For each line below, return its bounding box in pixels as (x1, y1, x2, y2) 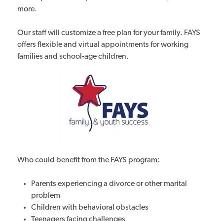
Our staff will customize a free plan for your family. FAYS (17, 29, 200, 37)
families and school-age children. (17, 53, 129, 61)
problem (31, 192, 60, 200)
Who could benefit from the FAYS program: (17, 156, 160, 164)
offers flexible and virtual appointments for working (17, 41, 188, 49)
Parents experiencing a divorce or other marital (31, 180, 187, 188)
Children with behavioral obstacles (31, 204, 148, 212)
